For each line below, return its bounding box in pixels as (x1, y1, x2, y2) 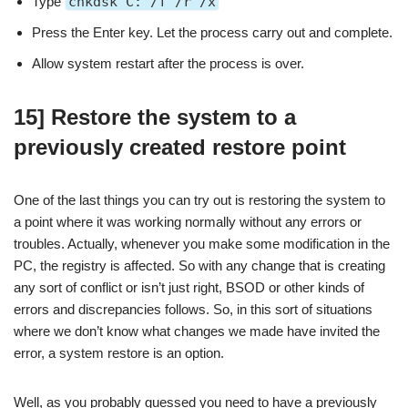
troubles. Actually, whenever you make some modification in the (14, 236, 390, 252)
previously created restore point (14, 135, 346, 160)
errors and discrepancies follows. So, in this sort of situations (14, 301, 372, 318)
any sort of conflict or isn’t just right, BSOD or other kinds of (14, 280, 364, 296)
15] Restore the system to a (14, 105, 296, 130)
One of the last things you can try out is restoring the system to (14, 192, 385, 209)
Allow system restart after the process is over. (32, 56, 304, 72)
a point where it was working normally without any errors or (14, 214, 362, 230)
